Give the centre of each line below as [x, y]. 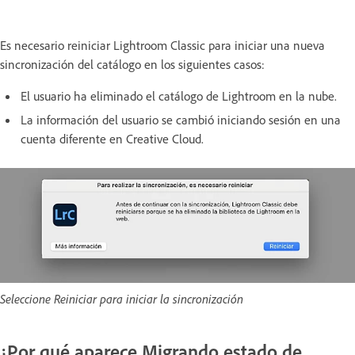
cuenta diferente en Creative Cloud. [112, 138]
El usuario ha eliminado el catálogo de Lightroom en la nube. [179, 95]
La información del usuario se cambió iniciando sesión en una [181, 119]
